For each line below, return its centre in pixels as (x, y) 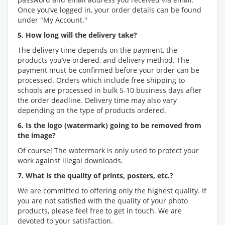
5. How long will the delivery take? (77, 35)
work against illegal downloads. (70, 160)
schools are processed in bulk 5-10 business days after (110, 90)
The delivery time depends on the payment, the (97, 50)
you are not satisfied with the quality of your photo (103, 201)
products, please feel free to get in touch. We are (100, 211)
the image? (37, 135)
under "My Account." (52, 20)
